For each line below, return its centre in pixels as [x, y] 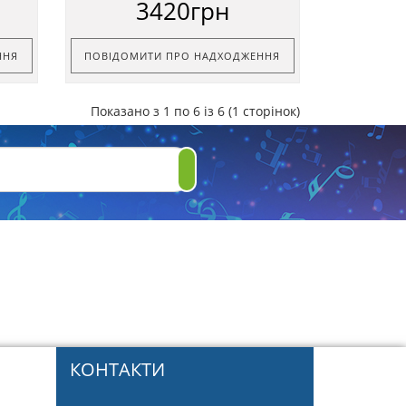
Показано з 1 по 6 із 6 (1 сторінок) [195, 111]
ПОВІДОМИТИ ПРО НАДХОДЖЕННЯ [183, 55]
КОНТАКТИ [117, 369]
